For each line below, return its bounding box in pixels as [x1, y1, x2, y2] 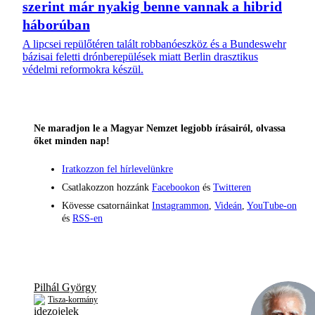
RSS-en [72, 213, 103, 224]
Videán [214, 200, 242, 212]
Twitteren [213, 182, 251, 193]
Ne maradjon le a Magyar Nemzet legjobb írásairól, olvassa [34, 123, 285, 134]
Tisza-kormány [48, 295, 98, 305]
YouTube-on [247, 200, 297, 212]
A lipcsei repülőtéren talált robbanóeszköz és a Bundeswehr [22, 38, 286, 51]
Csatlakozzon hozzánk [62, 182, 152, 193]
